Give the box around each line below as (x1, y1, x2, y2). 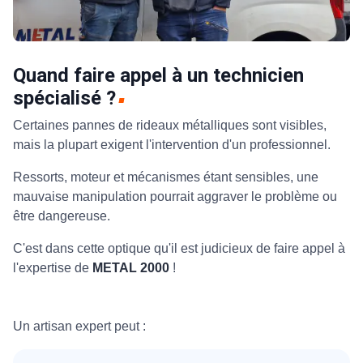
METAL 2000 (92, 261, 169, 275)
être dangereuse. (13, 209, 113, 224)
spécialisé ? (13, 87, 116, 110)
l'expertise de (13, 261, 92, 275)
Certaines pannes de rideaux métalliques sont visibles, (13, 118, 327, 133)
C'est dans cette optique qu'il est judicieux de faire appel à (13, 241, 345, 256)
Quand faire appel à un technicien (13, 64, 304, 88)
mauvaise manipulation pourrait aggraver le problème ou (13, 190, 337, 204)
